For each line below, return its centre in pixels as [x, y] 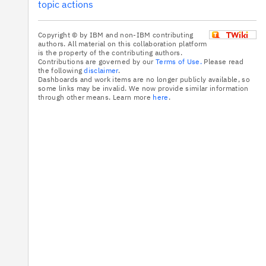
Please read [223, 61]
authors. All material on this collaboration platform [123, 44]
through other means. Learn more [96, 97]
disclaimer [101, 70]
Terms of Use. [179, 61]
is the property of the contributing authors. [110, 53]
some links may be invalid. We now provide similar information [143, 88]
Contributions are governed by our [97, 61]
